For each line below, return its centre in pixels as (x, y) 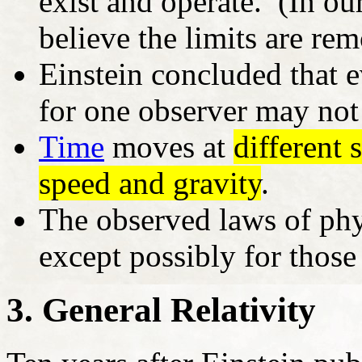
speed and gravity (150, 183)
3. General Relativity (161, 309)
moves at (169, 146)
